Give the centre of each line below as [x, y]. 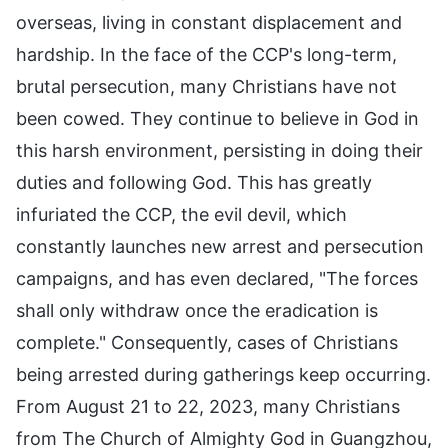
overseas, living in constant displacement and [209, 22]
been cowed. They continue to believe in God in [217, 118]
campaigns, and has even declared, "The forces [217, 278]
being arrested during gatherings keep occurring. [223, 374]
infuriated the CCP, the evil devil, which [181, 214]
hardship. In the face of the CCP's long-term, [206, 54]
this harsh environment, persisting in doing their [219, 150]
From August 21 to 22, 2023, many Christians [208, 406]
